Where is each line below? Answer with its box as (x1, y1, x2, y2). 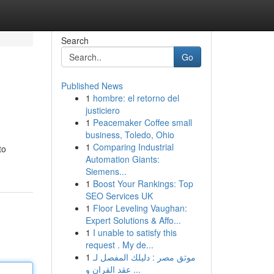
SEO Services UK (85, 190, 153, 202)
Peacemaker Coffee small (92, 116, 192, 128)
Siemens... (85, 165, 127, 177)
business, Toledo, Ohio (85, 128, 174, 141)
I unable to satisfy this (92, 226, 177, 239)
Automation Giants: (85, 153, 160, 165)
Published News (61, 80, 123, 92)
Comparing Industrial (92, 141, 174, 153)
